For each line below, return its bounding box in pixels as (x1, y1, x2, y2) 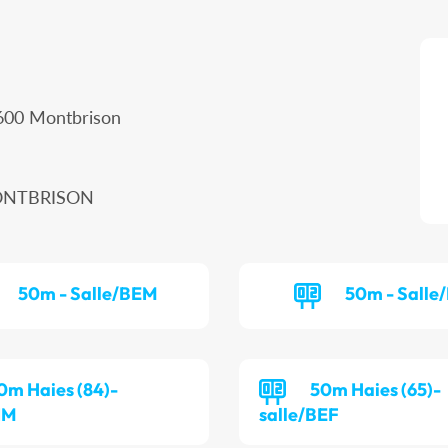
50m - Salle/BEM (18, 282, 158, 306)
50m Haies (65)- (309, 378, 441, 402)
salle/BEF (258, 403, 339, 427)
